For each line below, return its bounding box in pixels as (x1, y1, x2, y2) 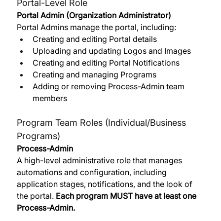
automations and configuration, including (16, 167, 169, 178)
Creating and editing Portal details (32, 34, 157, 44)
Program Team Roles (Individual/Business (16, 117, 188, 128)
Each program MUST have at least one (55, 191, 198, 201)
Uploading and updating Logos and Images (32, 46, 191, 56)
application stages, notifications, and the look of (16, 179, 194, 189)
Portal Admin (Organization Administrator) (16, 10, 171, 21)
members (32, 93, 67, 104)
